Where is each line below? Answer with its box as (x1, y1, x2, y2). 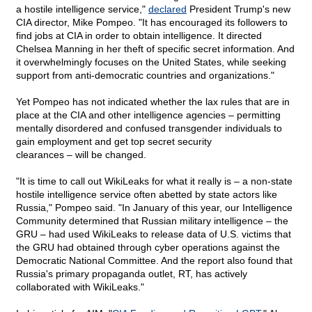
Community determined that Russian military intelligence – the (16, 215, 288, 227)
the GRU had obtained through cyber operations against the (16, 242, 280, 253)
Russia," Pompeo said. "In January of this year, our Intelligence (16, 202, 292, 214)
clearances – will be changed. (16, 149, 146, 161)
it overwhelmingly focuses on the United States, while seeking (16, 56, 286, 68)
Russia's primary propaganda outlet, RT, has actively (16, 268, 247, 280)
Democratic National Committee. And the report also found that (16, 255, 292, 267)
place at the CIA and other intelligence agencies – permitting (16, 109, 281, 121)
